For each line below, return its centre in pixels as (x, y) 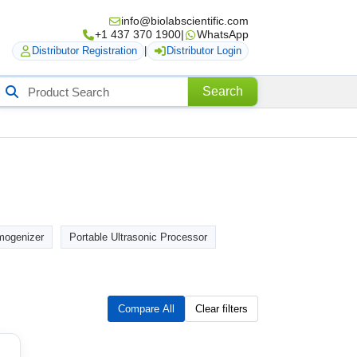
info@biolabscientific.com (185, 21)
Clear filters (222, 308)
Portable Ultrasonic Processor (138, 237)
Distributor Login (204, 51)
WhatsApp (223, 34)
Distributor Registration (84, 51)
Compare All (146, 308)
